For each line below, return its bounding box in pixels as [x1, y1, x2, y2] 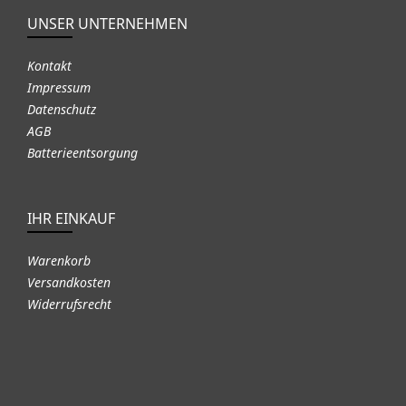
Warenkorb [27, 251, 91, 269]
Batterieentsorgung [27, 143, 138, 161]
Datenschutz [27, 100, 96, 118]
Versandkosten [27, 273, 111, 291]
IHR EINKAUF [27, 208, 115, 228]
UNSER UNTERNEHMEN [27, 13, 188, 34]
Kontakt [27, 56, 72, 74]
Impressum [27, 78, 91, 96]
